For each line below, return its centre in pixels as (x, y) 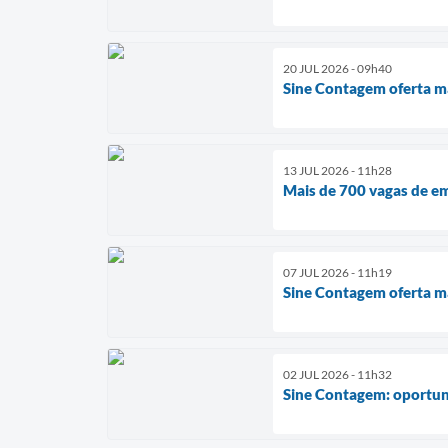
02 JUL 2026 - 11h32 (337, 374)
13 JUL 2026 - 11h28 (337, 170)
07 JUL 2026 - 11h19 (337, 272)
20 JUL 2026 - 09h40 (337, 68)
